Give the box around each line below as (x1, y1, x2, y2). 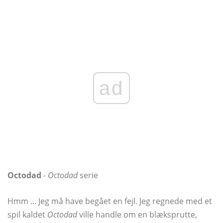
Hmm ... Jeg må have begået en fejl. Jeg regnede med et (7, 196, 212, 207)
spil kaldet (7, 209, 47, 221)
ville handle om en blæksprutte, (77, 209, 197, 221)
